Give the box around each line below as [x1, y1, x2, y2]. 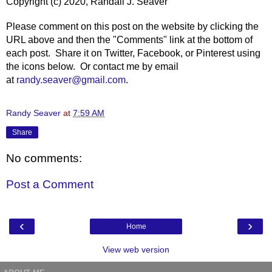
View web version [103, 244, 169, 254]
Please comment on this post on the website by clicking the [6, 21, 259, 32]
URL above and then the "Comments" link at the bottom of [6, 35, 253, 46]
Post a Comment [6, 178, 93, 191]
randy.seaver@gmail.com [16, 75, 126, 86]
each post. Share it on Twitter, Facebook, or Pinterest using [6, 48, 260, 59]
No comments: [6, 151, 82, 165]
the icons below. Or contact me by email [6, 61, 178, 72]
